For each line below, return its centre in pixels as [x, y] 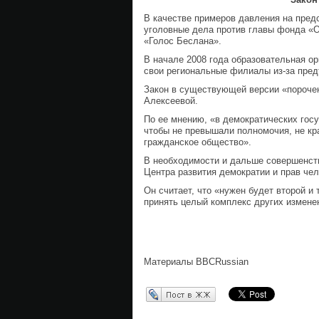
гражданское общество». [198, 142]
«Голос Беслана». [183, 41]
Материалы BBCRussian [196, 262]
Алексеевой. [171, 101]
